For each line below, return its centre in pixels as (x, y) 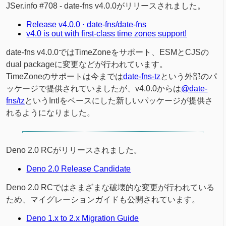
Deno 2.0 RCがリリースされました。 (74, 150)
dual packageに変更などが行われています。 (87, 65)
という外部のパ (189, 77)
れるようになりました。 (51, 113)
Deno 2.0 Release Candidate (79, 169)
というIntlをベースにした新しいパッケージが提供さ (119, 101)
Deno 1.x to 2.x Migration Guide (83, 218)
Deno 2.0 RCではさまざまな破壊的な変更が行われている (110, 188)
